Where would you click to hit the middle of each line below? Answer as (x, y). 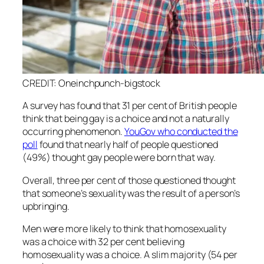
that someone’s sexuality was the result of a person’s (131, 193)
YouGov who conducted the (181, 132)
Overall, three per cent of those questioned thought (129, 180)
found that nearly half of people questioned (128, 145)
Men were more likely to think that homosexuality (125, 228)
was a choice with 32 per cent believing (104, 241)
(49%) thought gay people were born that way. (119, 158)
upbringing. (46, 206)
